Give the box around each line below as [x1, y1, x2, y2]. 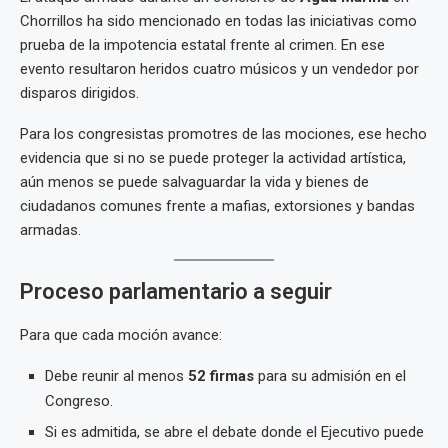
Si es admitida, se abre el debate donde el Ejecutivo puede [45, 423, 424, 441]
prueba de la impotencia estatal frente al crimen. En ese [20, 36, 385, 54]
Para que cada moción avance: [20, 326, 222, 344]
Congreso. [45, 392, 113, 410]
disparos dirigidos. [20, 84, 139, 102]
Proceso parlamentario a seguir [20, 279, 332, 304]
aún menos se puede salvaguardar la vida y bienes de [20, 173, 369, 191]
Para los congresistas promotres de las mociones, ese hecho [20, 125, 427, 143]
